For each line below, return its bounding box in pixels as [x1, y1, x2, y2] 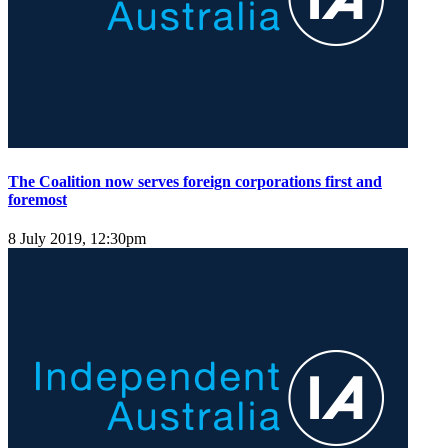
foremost [8, 190, 67, 208]
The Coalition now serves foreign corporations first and [8, 172, 382, 190]
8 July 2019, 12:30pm [8, 230, 146, 248]
